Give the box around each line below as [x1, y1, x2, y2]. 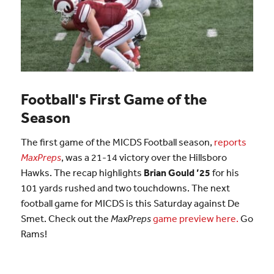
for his [210, 166, 239, 179]
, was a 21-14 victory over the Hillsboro [61, 150, 227, 163]
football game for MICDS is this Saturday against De [20, 196, 240, 209]
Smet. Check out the [20, 212, 111, 224]
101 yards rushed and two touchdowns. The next [20, 181, 230, 194]
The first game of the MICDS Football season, [20, 135, 214, 148]
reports [213, 135, 246, 148]
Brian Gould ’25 [143, 166, 210, 179]
